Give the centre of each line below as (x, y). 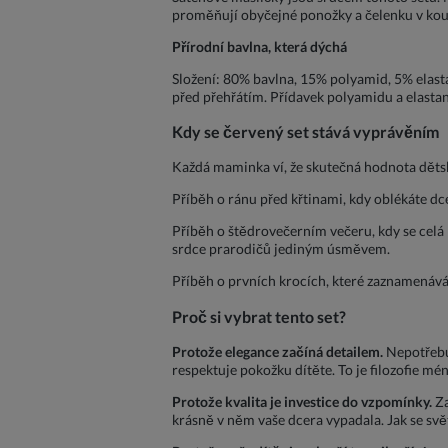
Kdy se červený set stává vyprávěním (305, 131)
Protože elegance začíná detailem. (277, 352)
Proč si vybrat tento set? (259, 316)
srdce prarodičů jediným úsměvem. (281, 249)
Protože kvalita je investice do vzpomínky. (302, 402)
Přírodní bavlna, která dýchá (259, 46)
